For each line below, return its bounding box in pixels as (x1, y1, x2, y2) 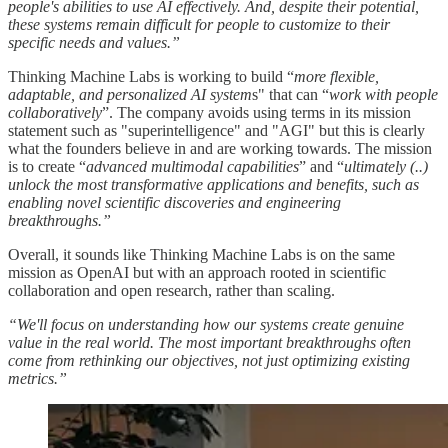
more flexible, (294, 67, 379, 85)
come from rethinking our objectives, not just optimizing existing (8, 351, 410, 369)
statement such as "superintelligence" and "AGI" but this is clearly (8, 121, 425, 139)
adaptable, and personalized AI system (8, 85, 252, 103)
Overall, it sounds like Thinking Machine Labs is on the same (8, 245, 395, 263)
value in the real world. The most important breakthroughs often (8, 333, 411, 351)
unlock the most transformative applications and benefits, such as (8, 175, 419, 193)
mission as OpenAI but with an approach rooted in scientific (8, 263, 386, 281)
